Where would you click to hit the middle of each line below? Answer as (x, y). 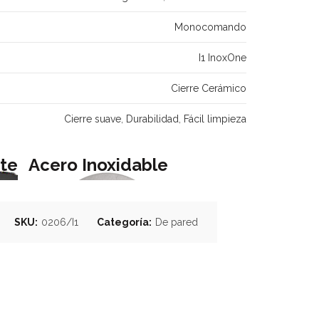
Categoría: (126, 222)
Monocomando (210, 27)
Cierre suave (93, 119)
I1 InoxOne (223, 58)
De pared (177, 222)
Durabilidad (152, 119)
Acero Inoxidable (98, 165)
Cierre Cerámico (209, 88)
